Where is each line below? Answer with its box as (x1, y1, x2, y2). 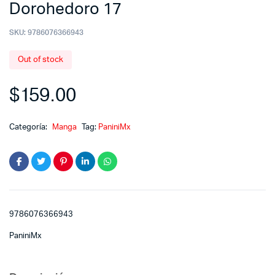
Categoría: (9, 123, 49, 132)
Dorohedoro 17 (9, 1, 122, 18)
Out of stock (18, 56, 63, 64)
